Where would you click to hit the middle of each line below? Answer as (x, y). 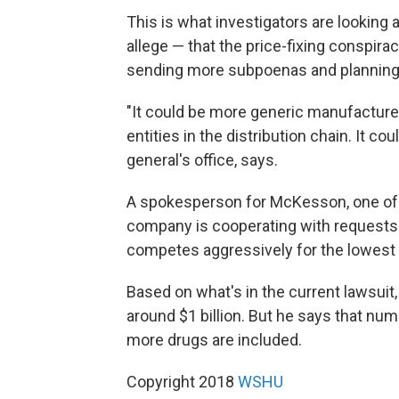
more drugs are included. (214, 340)
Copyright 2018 (182, 382)
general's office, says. (202, 160)
